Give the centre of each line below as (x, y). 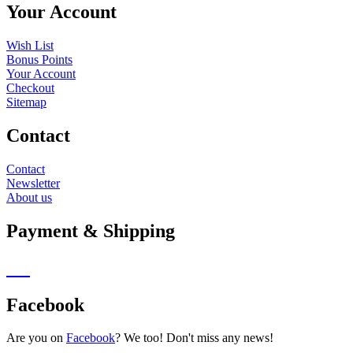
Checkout (30, 88)
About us (29, 197)
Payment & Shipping (91, 230)
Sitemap (26, 102)
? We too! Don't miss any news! (194, 338)
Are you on (36, 338)
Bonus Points (39, 59)
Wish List (30, 45)
